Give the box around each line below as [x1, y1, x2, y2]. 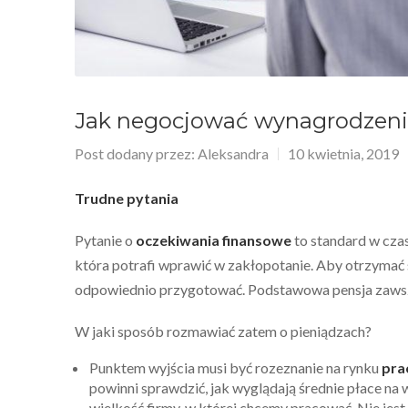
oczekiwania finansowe [136, 230, 291, 249]
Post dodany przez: [75, 144, 198, 162]
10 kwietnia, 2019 [288, 144, 399, 162]
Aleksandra [198, 144, 269, 162]
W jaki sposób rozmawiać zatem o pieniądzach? [75, 321, 372, 340]
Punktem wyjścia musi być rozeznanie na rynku [89, 358, 382, 376]
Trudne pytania [75, 189, 178, 207]
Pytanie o [75, 230, 136, 249]
